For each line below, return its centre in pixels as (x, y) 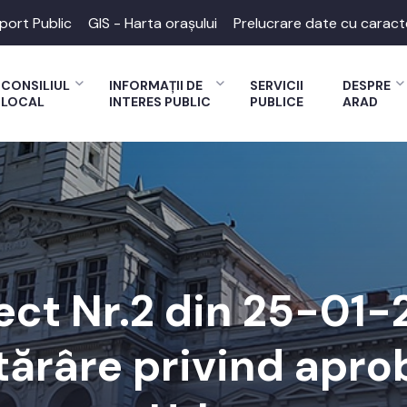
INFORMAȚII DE (156, 85)
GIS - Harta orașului (153, 23)
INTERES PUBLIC (160, 102)
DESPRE (367, 85)
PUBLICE (277, 102)
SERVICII (277, 85)
